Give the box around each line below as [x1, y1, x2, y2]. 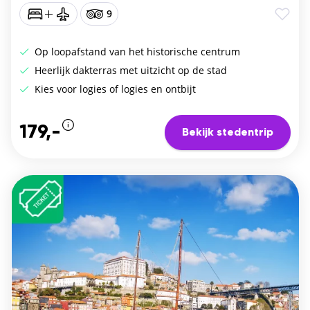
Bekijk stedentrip [182, 127, 273, 138]
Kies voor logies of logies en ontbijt [32, 82, 196, 95]
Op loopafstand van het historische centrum [32, 44, 240, 58]
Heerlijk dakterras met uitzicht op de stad [32, 63, 227, 77]
